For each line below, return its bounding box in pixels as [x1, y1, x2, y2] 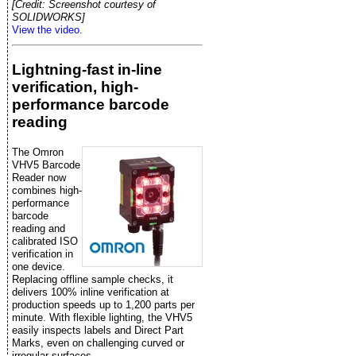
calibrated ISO [12, 235, 78, 248]
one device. [12, 261, 65, 273]
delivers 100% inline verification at [12, 286, 169, 299]
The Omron [12, 146, 64, 159]
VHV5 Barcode [12, 159, 80, 172]
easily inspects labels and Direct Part [12, 324, 184, 337]
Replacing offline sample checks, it [12, 273, 173, 286]
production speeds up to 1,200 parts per [12, 299, 195, 311]
